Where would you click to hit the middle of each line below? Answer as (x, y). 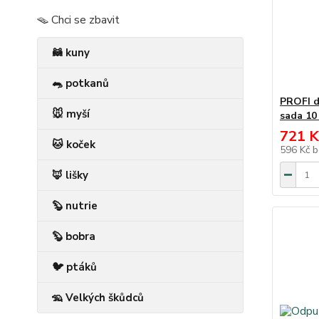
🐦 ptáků (74, 267)
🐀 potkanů (80, 83)
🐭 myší (71, 114)
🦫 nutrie (75, 206)
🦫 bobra (74, 236)
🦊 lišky (70, 175)
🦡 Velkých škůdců (98, 298)
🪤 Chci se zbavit (78, 20)
